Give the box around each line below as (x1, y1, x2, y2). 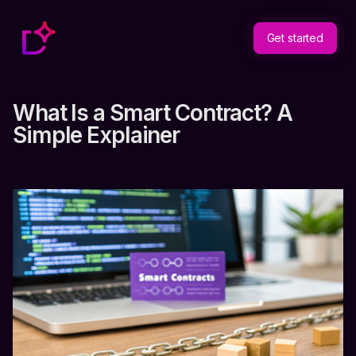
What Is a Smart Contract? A (13, 99, 292, 126)
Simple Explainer (13, 122, 180, 149)
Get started (266, 31, 323, 44)
